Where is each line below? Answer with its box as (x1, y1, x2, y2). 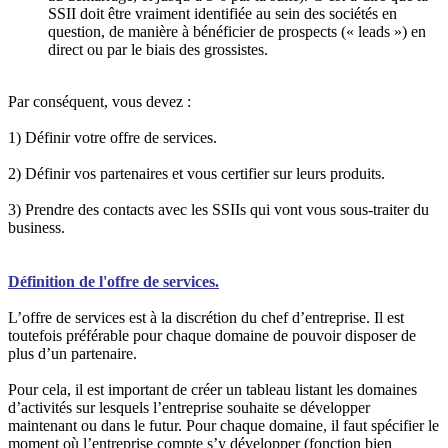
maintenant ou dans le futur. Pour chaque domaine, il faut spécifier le (8, 416, 439, 434)
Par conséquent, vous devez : (8, 92, 191, 110)
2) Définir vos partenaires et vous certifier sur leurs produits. (8, 164, 385, 182)
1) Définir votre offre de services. (8, 128, 217, 146)
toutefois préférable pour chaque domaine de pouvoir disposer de (8, 326, 416, 344)
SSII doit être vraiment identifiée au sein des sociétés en (48, 4, 397, 22)
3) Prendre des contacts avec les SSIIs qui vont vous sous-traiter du (8, 200, 429, 218)
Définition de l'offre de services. (8, 272, 219, 290)
